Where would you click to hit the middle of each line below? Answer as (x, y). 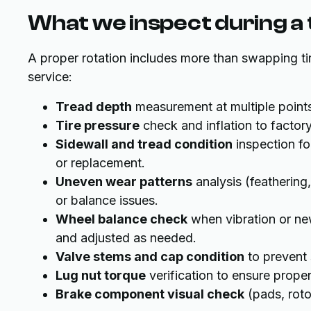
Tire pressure (98, 125)
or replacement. (100, 163)
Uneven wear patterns (124, 182)
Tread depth (94, 107)
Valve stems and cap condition (150, 257)
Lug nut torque (101, 275)
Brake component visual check (150, 294)
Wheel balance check (121, 219)
